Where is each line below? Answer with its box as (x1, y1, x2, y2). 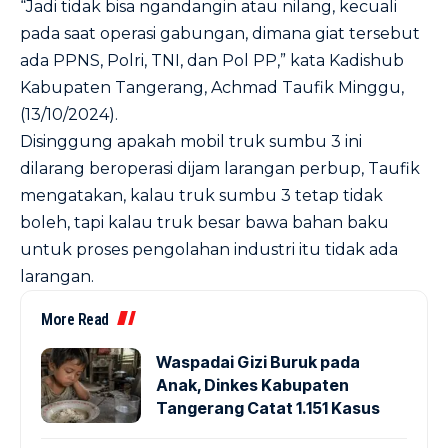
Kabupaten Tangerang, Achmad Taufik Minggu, (20, 78, 404, 97)
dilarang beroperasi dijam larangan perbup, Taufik (20, 159, 420, 178)
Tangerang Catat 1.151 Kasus (156, 398, 380, 418)
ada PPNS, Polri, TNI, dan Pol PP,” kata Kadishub (20, 51, 404, 70)
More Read (41, 310, 109, 329)
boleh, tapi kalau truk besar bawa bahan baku (20, 213, 389, 232)
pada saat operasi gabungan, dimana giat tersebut (20, 24, 420, 43)
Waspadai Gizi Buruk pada (156, 352, 360, 372)
